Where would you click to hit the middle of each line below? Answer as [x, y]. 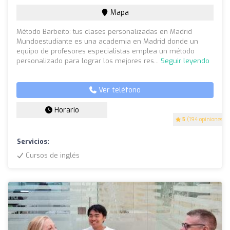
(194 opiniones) [205, 120]
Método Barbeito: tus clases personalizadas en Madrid [104, 32]
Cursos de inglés [52, 156]
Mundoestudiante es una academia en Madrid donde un [107, 42]
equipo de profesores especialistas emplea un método [106, 51]
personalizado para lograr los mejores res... [89, 61]
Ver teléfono [119, 90]
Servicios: [33, 142]
